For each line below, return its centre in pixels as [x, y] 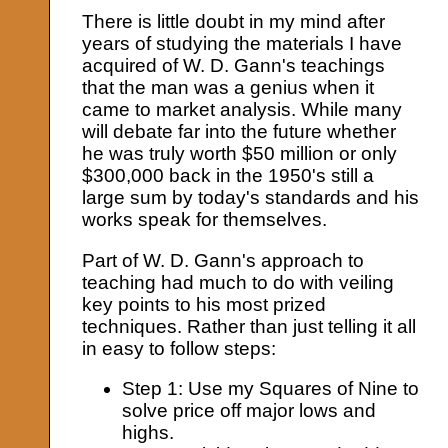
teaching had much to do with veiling [238, 282]
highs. [148, 432]
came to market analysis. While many [242, 110]
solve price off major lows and [249, 410]
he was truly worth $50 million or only [240, 154]
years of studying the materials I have [242, 44]
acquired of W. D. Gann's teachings [234, 66]
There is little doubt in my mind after [234, 22]
